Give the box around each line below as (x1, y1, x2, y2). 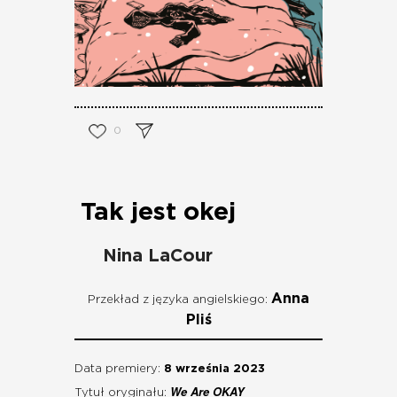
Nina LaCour (103, 246, 213, 265)
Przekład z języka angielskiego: (88, 293, 271, 306)
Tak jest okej (80, 199, 236, 225)
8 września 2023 (164, 362, 265, 375)
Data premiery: (74, 362, 160, 375)
